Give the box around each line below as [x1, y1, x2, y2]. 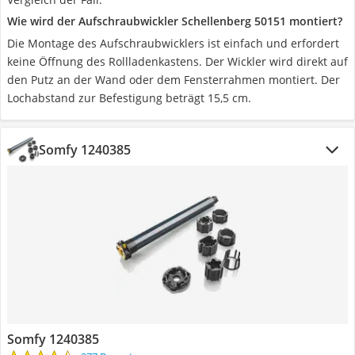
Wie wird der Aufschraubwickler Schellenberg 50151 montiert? [7, 13, 342, 29]
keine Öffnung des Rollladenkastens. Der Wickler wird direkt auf [7, 54, 348, 69]
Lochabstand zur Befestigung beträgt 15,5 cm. [7, 90, 251, 105]
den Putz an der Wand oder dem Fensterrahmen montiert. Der [7, 72, 340, 87]
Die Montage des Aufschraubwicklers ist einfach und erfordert [7, 36, 339, 51]
